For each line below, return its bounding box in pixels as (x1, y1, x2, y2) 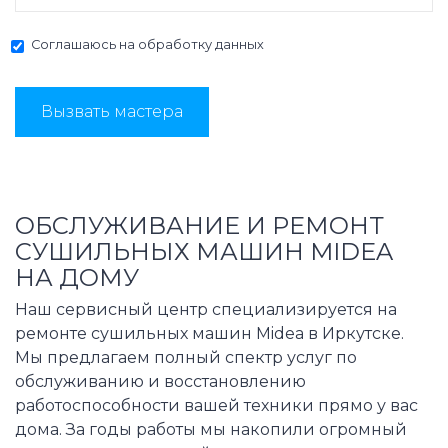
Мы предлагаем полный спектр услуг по (15, 348, 357, 368)
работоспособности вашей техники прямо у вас (15, 396, 418, 416)
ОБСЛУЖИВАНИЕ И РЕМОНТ (15, 211, 384, 241)
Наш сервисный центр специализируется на (15, 300, 397, 320)
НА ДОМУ (15, 263, 139, 293)
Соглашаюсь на (31, 37, 138, 53)
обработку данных (138, 37, 264, 53)
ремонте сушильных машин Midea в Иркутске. (15, 324, 404, 344)
